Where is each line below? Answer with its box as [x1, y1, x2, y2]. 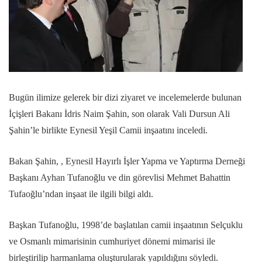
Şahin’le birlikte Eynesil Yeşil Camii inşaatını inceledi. [9, 125, 208, 136]
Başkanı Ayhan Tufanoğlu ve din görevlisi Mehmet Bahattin [9, 173, 230, 183]
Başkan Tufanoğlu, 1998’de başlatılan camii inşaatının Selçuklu [9, 220, 243, 230]
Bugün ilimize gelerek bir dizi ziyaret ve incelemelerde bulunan [9, 92, 244, 103]
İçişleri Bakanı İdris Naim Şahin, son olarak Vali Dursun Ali [9, 109, 230, 119]
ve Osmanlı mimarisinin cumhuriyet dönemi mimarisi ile [9, 236, 215, 247]
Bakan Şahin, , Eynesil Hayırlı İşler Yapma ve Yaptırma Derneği [9, 156, 245, 167]
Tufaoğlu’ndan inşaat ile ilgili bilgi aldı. [9, 189, 153, 199]
